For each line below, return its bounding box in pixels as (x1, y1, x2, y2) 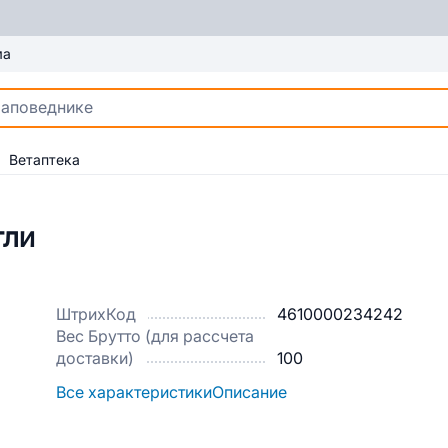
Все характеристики (56, 384, 212, 401)
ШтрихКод (56, 306, 136, 323)
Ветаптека (9, 152, 80, 168)
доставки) (56, 350, 134, 367)
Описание (212, 384, 287, 401)
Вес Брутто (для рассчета (56, 328, 254, 345)
